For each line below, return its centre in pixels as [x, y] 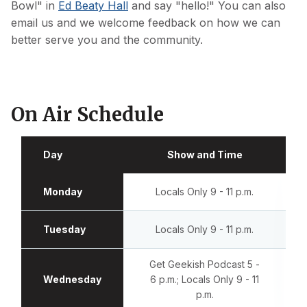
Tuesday [64, 229]
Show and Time [205, 154]
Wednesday [72, 279]
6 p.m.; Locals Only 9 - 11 [205, 279]
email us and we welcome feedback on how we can [146, 22]
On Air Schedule [87, 114]
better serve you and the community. [107, 39]
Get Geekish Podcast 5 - [205, 264]
